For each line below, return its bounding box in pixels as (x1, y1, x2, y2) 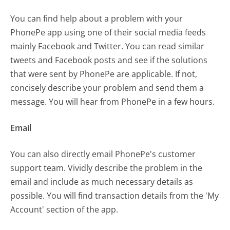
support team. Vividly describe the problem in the (10, 162, 203, 174)
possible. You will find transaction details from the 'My (10, 189, 219, 201)
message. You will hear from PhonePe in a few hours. (10, 95, 215, 107)
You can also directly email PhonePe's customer (10, 148, 196, 160)
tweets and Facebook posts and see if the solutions (10, 54, 208, 66)
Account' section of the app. (10, 203, 119, 215)
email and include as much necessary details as (10, 176, 194, 187)
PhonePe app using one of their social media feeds (10, 26, 206, 38)
